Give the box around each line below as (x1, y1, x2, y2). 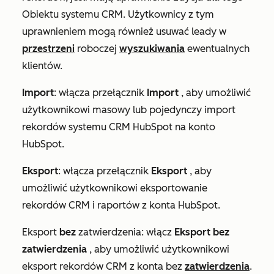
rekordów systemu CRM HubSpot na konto (22, 121, 215, 133)
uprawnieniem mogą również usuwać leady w (22, 26, 226, 38)
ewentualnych (185, 43, 250, 55)
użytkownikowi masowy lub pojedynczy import (22, 104, 235, 116)
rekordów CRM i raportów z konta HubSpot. (22, 199, 220, 212)
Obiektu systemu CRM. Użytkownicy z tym (22, 9, 214, 21)
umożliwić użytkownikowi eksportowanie (22, 182, 207, 194)
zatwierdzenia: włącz (76, 226, 174, 239)
